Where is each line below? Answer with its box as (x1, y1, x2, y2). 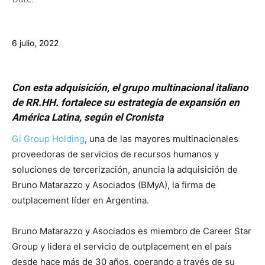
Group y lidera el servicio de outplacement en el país (12, 241, 232, 252)
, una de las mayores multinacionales (85, 133, 238, 144)
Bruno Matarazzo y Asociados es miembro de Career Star (12, 225, 251, 237)
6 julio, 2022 (12, 38, 59, 48)
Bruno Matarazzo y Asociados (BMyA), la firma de (12, 179, 216, 190)
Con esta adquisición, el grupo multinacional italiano (12, 82, 248, 93)
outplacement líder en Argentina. (12, 195, 149, 206)
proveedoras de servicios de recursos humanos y (12, 148, 219, 160)
